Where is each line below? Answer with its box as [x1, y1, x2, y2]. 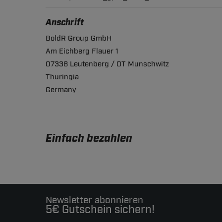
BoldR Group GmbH [46, 34, 111, 44]
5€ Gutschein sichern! [46, 203, 155, 217]
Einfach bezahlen [46, 131, 132, 146]
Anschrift [46, 17, 84, 29]
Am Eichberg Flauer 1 [46, 47, 118, 56]
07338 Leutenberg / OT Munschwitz [46, 59, 169, 69]
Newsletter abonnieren [46, 194, 143, 207]
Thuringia [46, 72, 79, 82]
